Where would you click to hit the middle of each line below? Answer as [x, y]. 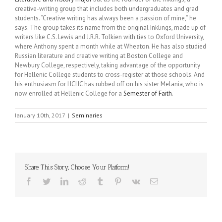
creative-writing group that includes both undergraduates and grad [107, 8]
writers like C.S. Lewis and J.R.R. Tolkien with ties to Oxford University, [109, 37]
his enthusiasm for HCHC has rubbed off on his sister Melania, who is [109, 84]
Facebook [48, 181]
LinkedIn [82, 181]
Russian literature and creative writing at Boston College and [99, 55]
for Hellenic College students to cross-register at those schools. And [110, 74]
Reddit [96, 181]
